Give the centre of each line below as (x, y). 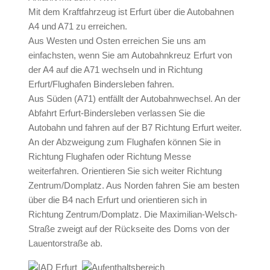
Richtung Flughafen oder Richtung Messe (109, 156)
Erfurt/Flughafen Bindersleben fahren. (101, 84)
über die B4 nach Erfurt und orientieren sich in (117, 200)
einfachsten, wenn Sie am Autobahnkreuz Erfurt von (130, 55)
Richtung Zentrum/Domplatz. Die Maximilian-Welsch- (133, 214)
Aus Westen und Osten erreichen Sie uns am (117, 41)
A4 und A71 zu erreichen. (77, 26)
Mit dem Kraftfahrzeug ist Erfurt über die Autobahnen (131, 12)
